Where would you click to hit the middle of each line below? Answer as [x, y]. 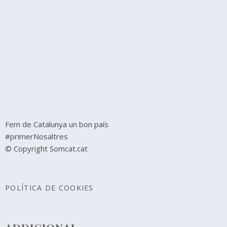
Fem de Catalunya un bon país [57, 124]
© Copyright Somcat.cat [46, 148]
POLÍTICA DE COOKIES [49, 188]
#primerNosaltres [36, 136]
